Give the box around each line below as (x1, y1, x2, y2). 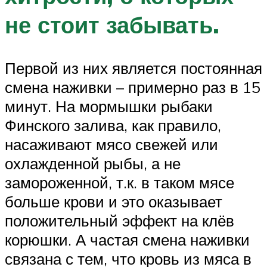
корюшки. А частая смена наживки (5, 229, 250, 249)
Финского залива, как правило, (5, 115, 221, 135)
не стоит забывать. (5, 10, 219, 39)
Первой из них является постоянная (5, 58, 262, 77)
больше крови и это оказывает (5, 191, 222, 211)
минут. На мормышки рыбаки (5, 96, 213, 116)
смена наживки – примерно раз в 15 (5, 77, 260, 97)
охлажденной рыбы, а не (5, 153, 181, 173)
